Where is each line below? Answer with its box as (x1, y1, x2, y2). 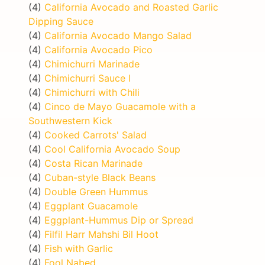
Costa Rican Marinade (44, 157, 143, 169)
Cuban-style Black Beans (44, 171, 156, 183)
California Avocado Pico (44, 43, 153, 56)
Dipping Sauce (28, 15, 93, 27)
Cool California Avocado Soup (44, 143, 180, 155)
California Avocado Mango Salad (44, 29, 192, 41)
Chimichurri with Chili (44, 86, 140, 98)
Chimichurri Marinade (44, 57, 140, 70)
